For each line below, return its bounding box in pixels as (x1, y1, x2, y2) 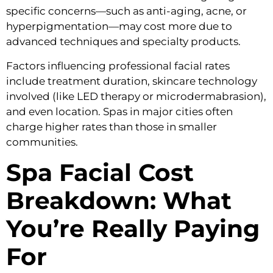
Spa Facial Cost (6, 158, 194, 188)
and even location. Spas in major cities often (6, 105, 233, 118)
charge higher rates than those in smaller (6, 120, 217, 133)
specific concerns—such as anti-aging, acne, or (6, 5, 247, 18)
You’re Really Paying (6, 214, 260, 244)
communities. (6, 135, 78, 148)
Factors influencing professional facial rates (6, 59, 230, 72)
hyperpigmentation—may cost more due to (6, 20, 232, 33)
